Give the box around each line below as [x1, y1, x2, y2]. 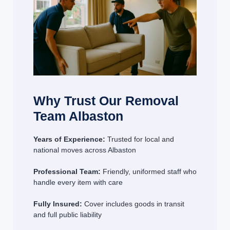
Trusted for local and [105, 135, 174, 144]
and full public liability [33, 210, 102, 219]
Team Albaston [33, 109, 123, 124]
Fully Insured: [33, 200, 82, 208]
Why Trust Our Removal [33, 93, 179, 108]
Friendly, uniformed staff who [101, 167, 197, 176]
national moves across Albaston [33, 146, 136, 155]
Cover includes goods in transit [82, 200, 184, 208]
